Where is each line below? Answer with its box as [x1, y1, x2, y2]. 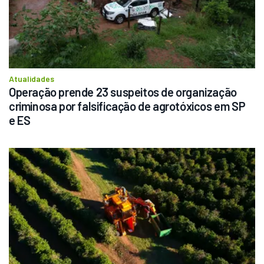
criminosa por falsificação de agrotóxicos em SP [9, 99, 246, 114]
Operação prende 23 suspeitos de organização [9, 85, 237, 100]
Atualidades [9, 74, 54, 84]
